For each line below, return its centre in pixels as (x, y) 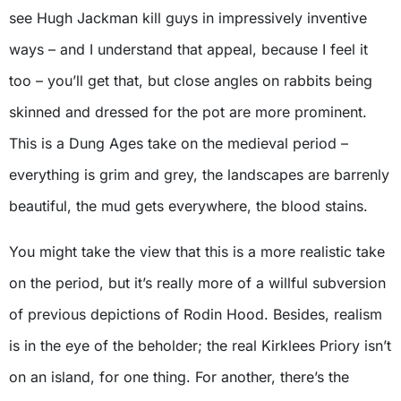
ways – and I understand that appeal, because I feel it (188, 50)
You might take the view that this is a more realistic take (197, 252)
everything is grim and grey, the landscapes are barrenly (199, 175)
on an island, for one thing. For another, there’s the (179, 377)
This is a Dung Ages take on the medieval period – (179, 144)
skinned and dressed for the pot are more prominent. (188, 112)
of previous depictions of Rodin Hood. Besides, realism (196, 315)
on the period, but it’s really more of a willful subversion (197, 283)
